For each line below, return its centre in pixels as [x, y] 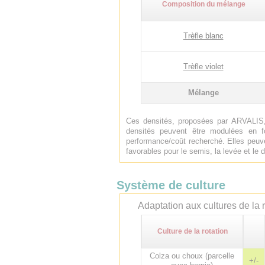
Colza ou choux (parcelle [192, 256]
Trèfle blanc [203, 36]
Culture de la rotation [192, 231]
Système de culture [171, 185]
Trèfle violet [203, 67]
